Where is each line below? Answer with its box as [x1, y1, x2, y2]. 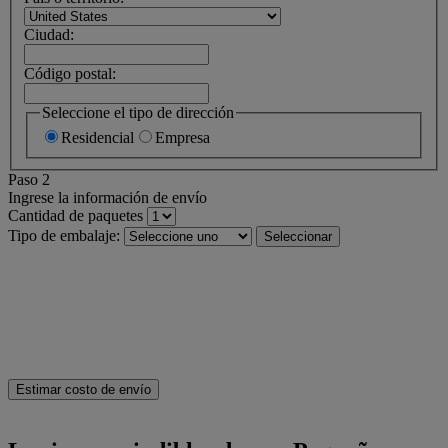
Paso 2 [8, 171, 50, 189]
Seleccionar [264, 229, 332, 245]
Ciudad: [24, 25, 74, 43]
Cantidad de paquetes [8, 207, 143, 225]
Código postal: [24, 64, 116, 82]
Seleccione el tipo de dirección [42, 103, 234, 121]
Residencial [61, 129, 134, 147]
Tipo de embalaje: [8, 227, 120, 245]
